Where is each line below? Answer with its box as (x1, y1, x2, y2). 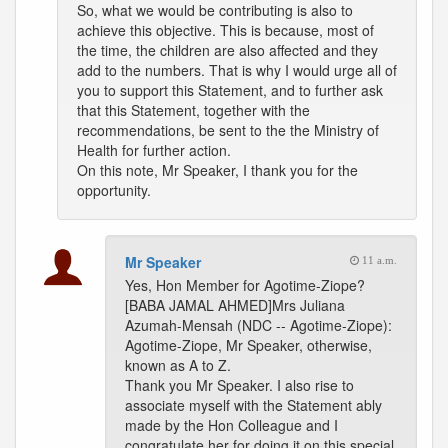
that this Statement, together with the (77, 100, 310, 120)
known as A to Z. (125, 355, 231, 375)
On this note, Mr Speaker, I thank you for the (77, 160, 358, 180)
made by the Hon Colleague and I (125, 415, 338, 435)
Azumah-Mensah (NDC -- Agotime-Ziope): (125, 315, 392, 335)
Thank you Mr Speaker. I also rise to (125, 375, 354, 395)
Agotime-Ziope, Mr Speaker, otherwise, (125, 335, 372, 355)
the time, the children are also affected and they (77, 40, 378, 60)
